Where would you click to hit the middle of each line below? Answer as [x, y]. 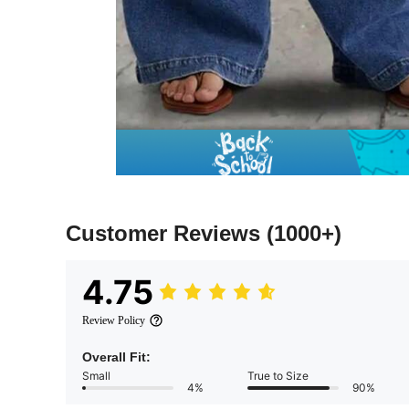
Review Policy [114, 321]
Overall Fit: [116, 357]
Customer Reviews [166, 234]
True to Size [278, 376]
